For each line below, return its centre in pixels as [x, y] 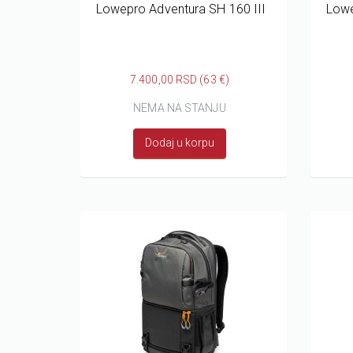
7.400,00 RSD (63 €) [180, 79]
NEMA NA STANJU [180, 108]
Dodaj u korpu [180, 142]
